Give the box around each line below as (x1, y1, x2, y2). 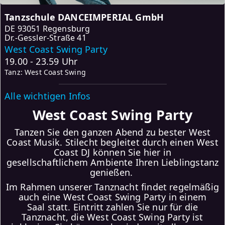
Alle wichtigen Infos (5, 90, 91, 102)
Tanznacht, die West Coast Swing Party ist (22, 211, 203, 223)
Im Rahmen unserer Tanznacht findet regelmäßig (6, 181, 219, 193)
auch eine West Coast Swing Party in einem (18, 191, 207, 203)
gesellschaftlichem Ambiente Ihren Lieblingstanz (6, 156, 219, 169)
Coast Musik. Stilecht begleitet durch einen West (7, 136, 218, 149)
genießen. (89, 166, 136, 179)
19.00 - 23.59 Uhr (5, 55, 78, 68)
